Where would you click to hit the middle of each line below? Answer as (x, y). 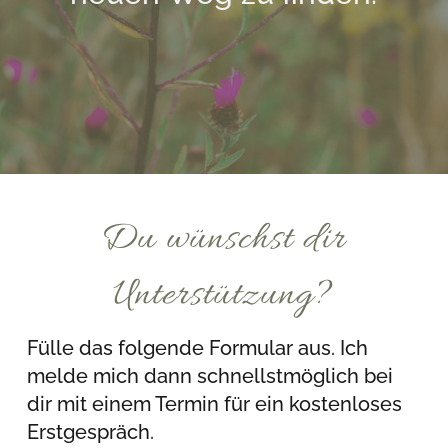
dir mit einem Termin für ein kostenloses (214, 404)
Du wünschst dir (224, 240)
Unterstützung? (224, 296)
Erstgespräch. (92, 432)
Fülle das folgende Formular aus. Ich (197, 348)
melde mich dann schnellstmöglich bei (209, 376)
